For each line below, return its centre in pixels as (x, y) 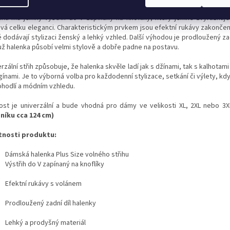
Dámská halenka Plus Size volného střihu (67, 155)
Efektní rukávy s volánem (43, 184)
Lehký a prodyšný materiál (45, 223)
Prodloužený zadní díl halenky (51, 204)
